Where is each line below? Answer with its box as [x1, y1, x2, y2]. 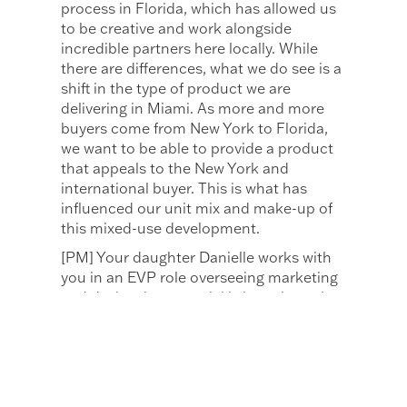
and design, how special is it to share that [61, 288, 344, 307]
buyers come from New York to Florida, [61, 119, 329, 138]
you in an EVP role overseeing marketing [61, 268, 339, 287]
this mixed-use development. [61, 219, 261, 238]
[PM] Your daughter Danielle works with [61, 248, 333, 267]
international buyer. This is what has [61, 179, 308, 198]
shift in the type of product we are [61, 79, 292, 98]
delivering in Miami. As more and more [61, 99, 325, 118]
